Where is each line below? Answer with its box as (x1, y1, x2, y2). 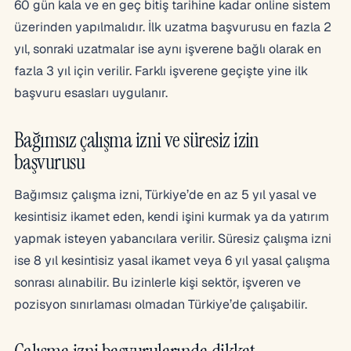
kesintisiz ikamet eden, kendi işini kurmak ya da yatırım (14, 208, 329, 225)
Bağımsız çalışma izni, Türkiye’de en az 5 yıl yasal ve (14, 186, 317, 203)
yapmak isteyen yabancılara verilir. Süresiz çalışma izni (14, 230, 331, 247)
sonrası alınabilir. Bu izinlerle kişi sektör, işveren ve (14, 273, 301, 291)
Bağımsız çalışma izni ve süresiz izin (14, 125, 259, 154)
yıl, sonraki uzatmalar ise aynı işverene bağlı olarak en (14, 40, 321, 57)
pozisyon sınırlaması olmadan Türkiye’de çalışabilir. (14, 295, 307, 313)
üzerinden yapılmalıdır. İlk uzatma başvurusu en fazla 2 (14, 18, 331, 35)
